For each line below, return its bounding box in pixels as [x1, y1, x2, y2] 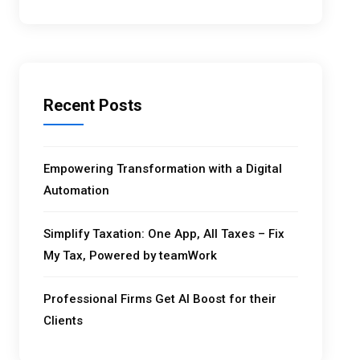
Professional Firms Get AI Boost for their [43, 291, 277, 306]
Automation [43, 182, 110, 198]
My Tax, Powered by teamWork [43, 247, 218, 263]
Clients [43, 313, 84, 328]
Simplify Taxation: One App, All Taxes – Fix [43, 226, 285, 241]
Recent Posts [43, 95, 143, 115]
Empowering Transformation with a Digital [43, 161, 283, 176]
